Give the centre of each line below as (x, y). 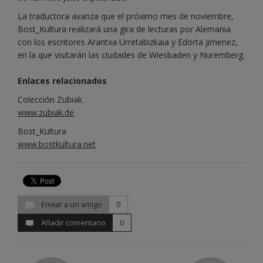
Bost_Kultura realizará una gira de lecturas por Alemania (124, 29)
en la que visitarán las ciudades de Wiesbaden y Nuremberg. (131, 55)
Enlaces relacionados (62, 81)
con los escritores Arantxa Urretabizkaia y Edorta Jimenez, (128, 42)
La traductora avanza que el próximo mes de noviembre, (126, 16)
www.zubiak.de (46, 113)
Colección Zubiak (50, 100)
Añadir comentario (73, 223)
